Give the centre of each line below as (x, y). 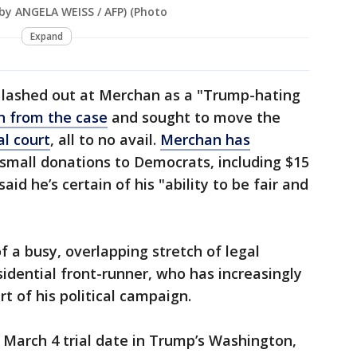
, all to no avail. (105, 140)
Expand (46, 37)
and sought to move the (194, 118)
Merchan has (205, 140)
